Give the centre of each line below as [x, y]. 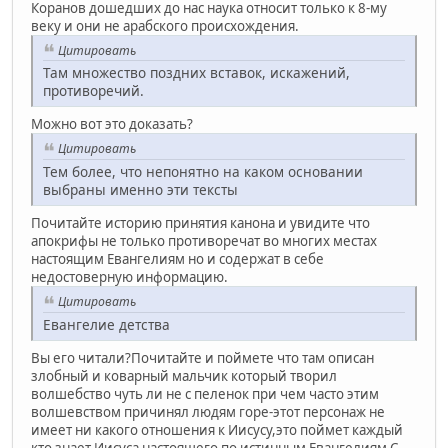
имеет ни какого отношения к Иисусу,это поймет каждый [217, 429]
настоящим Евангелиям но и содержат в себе [177, 259]
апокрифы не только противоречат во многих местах [204, 241]
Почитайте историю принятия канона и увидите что [200, 223]
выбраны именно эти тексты [140, 190]
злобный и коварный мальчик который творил [184, 375]
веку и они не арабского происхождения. [165, 25]
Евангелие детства [106, 324]
